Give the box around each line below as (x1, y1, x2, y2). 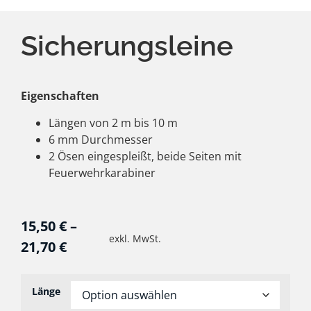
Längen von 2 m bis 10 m (49, 115, 178, 131)
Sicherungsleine (21, 29, 233, 62)
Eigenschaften (21, 88, 99, 104)
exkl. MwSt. (108, 231, 161, 245)
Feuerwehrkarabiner (49, 165, 155, 180)
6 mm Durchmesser (49, 131, 153, 147)
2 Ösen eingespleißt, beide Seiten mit (49, 148, 242, 164)
